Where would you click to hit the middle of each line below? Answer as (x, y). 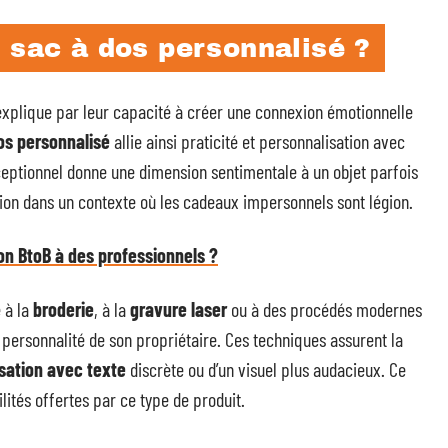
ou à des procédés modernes (324, 309)
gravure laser (178, 309)
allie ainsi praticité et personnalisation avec (257, 141)
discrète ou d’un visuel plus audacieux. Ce (266, 369)
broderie (63, 309)
